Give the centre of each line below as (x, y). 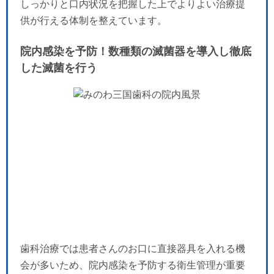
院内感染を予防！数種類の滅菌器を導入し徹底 (136, 51)
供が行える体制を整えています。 (94, 20)
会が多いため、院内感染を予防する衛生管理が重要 (133, 265)
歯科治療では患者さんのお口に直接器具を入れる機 (133, 248)
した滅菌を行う (59, 68)
